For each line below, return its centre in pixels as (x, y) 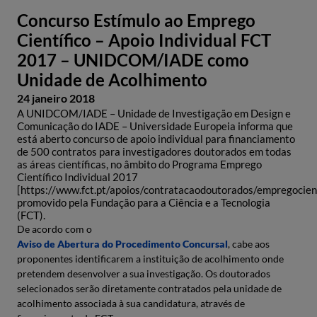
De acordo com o (54, 229)
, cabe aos (249, 244)
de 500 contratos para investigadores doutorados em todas (154, 151)
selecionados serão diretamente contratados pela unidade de (149, 288)
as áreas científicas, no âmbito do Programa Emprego (139, 164)
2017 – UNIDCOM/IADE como (133, 60)
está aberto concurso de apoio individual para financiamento (156, 139)
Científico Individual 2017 (77, 177)
